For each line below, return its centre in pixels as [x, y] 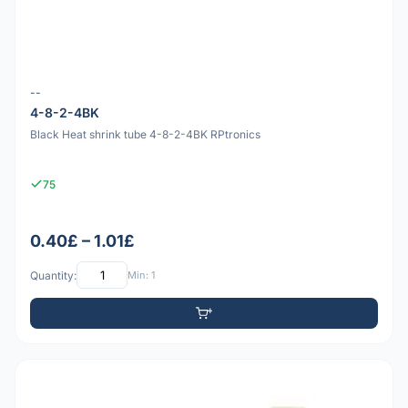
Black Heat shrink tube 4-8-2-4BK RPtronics [145, 135]
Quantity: [53, 275]
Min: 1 [141, 275]
